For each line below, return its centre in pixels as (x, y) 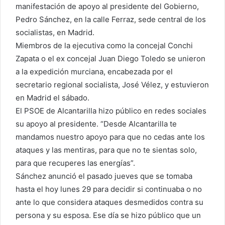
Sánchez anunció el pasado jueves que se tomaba (104, 176)
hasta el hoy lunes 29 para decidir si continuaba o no (109, 189)
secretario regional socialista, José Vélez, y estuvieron (112, 84)
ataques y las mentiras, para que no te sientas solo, (106, 150)
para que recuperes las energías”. (75, 163)
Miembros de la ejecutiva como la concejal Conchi (104, 45)
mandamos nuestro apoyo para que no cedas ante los (110, 137)
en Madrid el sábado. (52, 97)
